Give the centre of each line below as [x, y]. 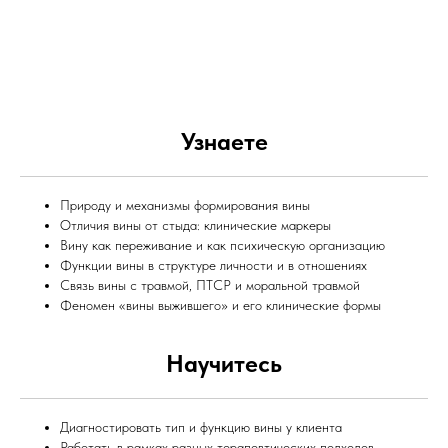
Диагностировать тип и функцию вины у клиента [201, 427]
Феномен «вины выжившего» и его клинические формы [220, 305]
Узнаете [224, 141]
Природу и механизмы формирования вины [185, 205]
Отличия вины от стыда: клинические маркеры [195, 225]
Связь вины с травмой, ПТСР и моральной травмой [210, 285]
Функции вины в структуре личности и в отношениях [213, 265]
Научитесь [224, 363]
